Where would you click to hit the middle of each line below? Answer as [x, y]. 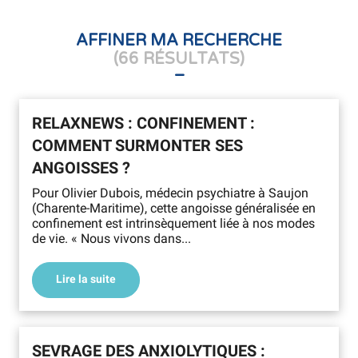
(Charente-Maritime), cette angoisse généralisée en [174, 208]
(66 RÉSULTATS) [179, 59]
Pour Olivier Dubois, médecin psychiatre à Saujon [170, 193]
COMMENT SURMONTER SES [137, 145]
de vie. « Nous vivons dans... [111, 239]
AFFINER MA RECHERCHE [179, 41]
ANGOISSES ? [81, 168]
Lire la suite [89, 280]
